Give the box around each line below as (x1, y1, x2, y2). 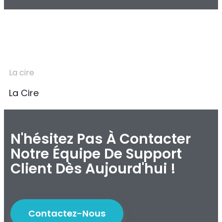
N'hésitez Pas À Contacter (10, 129, 191, 149)
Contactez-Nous (28, 207, 106, 220)
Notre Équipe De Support (10, 144, 182, 164)
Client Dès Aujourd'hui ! (10, 159, 176, 178)
